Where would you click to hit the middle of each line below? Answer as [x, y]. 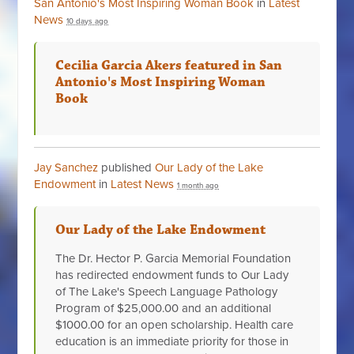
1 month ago [198, 185]
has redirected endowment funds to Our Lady [172, 275]
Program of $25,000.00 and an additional [164, 308]
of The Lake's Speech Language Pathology [167, 291]
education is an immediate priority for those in [172, 341]
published [127, 167]
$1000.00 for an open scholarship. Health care [175, 324]
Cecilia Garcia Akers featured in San [169, 65]
